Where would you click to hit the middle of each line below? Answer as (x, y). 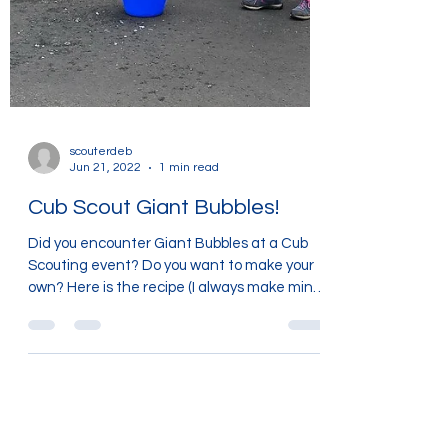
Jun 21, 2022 (105, 247)
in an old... (60, 389)
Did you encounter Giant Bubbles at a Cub (168, 323)
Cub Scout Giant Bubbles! (153, 287)
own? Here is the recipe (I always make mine (175, 367)
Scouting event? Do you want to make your (85, 345)
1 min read (189, 247)
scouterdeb (101, 231)
